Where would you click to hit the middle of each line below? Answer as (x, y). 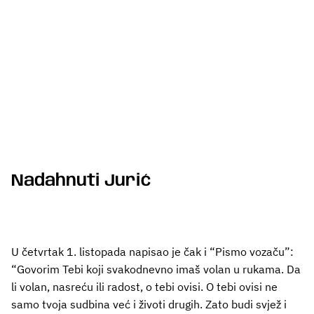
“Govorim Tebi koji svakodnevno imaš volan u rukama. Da (156, 269)
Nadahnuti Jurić (81, 182)
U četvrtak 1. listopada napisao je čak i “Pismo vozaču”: (152, 251)
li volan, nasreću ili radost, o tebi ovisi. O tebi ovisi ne (144, 286)
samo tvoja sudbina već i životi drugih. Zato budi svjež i (149, 304)
